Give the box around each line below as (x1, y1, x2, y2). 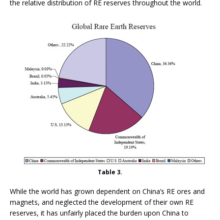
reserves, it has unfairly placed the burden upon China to (10, 208, 189, 218)
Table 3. (98, 167, 122, 176)
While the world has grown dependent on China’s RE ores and (10, 186, 205, 196)
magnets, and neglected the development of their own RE (10, 197, 193, 207)
